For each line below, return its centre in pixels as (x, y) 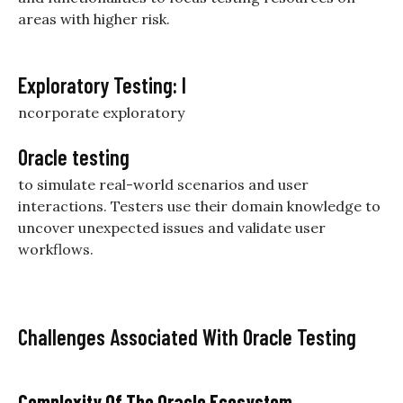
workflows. (56, 249)
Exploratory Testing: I (102, 85)
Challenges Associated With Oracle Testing (187, 336)
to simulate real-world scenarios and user (163, 184)
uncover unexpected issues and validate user (172, 227)
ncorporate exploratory (101, 112)
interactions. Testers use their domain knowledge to (199, 206)
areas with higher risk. (94, 18)
